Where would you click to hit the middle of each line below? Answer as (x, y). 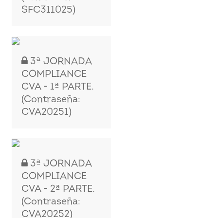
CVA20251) (47, 112)
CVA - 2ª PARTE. (58, 189)
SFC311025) (49, 10)
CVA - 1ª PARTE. (58, 87)
